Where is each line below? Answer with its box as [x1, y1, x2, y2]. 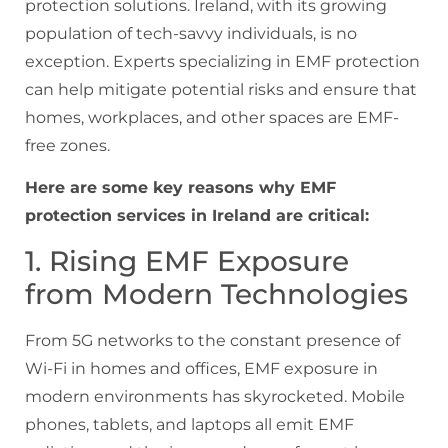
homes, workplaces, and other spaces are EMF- [25, 108, 399, 128]
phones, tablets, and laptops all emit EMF [25, 414, 354, 434]
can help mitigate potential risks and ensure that [25, 80, 417, 100]
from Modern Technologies [25, 276, 408, 311]
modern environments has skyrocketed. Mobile [25, 386, 405, 406]
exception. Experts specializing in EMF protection [25, 52, 420, 72]
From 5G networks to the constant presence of [25, 330, 400, 350]
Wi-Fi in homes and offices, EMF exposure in [25, 358, 378, 378]
